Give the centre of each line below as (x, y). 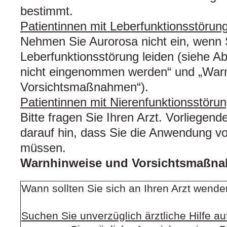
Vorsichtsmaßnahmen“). (84, 87)
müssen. (43, 148)
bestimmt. (47, 11)
